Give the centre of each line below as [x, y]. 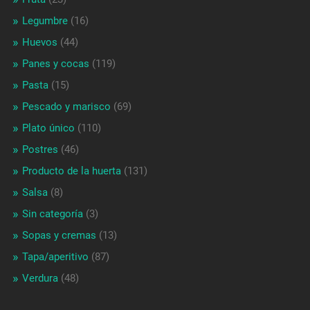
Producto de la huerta [71, 171]
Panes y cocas [55, 63]
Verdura [40, 278]
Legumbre [45, 20]
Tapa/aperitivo [55, 256]
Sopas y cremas [59, 235]
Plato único [48, 128]
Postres [40, 149]
